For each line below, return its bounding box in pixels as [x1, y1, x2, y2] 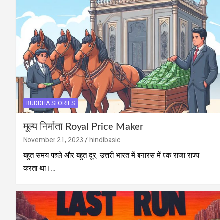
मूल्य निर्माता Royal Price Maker [23, 121, 143, 132]
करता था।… [23, 164, 55, 173]
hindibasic [89, 136, 120, 144]
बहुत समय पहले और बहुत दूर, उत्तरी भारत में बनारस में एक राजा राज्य [23, 150, 199, 160]
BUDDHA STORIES [26, 99, 75, 107]
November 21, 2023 [23, 136, 83, 144]
